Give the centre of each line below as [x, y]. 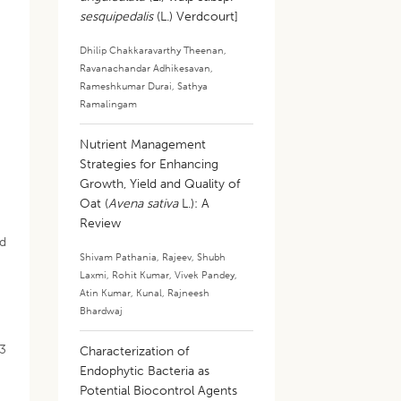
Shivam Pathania [119, 257]
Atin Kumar [106, 293]
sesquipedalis [119, 17]
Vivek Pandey [205, 275]
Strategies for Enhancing [149, 164]
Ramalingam [109, 104]
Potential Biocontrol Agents [159, 391]
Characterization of [135, 351]
